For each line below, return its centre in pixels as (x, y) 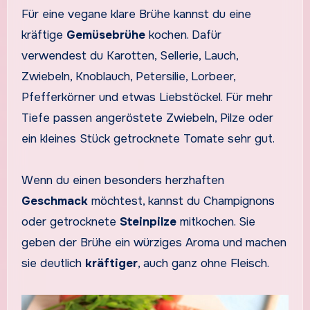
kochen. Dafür (183, 35)
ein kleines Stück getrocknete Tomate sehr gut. (148, 139)
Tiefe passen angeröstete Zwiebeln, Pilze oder (147, 118)
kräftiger (111, 264)
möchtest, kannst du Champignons (181, 201)
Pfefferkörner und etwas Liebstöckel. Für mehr (147, 98)
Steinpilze (148, 222)
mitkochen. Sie (216, 222)
